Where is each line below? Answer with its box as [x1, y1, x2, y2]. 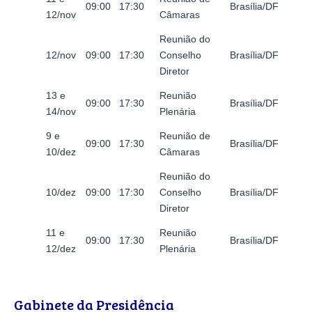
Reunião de [159, 130, 210, 142]
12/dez [46, 243, 76, 255]
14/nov [46, 106, 76, 118]
